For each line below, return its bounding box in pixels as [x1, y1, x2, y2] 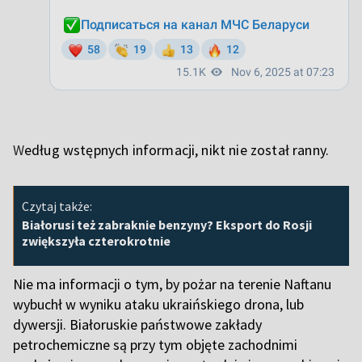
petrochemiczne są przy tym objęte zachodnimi [13, 335, 297, 354]
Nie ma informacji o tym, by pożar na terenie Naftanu [13, 274, 331, 293]
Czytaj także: [22, 197, 92, 214]
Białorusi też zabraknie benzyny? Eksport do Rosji [22, 216, 312, 233]
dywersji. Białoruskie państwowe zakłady [13, 314, 262, 334]
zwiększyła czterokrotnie [22, 232, 170, 249]
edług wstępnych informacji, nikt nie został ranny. [24, 140, 329, 159]
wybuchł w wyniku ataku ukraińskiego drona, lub [13, 294, 304, 314]
